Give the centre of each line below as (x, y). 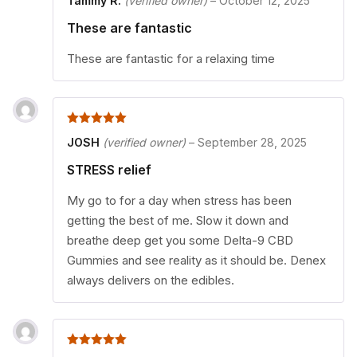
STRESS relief (109, 169)
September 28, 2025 (252, 142)
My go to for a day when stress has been (179, 200)
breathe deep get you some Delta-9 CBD (180, 240)
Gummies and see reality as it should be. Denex (196, 260)
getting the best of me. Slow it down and (178, 220)
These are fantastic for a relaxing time (171, 58)
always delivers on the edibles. (151, 280)
